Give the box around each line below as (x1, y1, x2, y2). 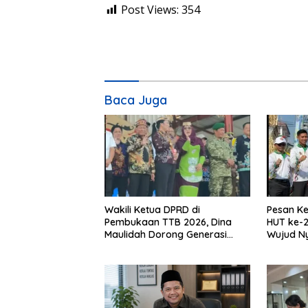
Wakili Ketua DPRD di (104, 203, 200, 216)
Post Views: (121, 1, 179, 17)
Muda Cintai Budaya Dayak (104, 240, 230, 253)
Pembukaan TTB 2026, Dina (104, 215, 232, 228)
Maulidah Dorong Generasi (104, 228, 227, 241)
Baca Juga (104, 91, 167, 108)
